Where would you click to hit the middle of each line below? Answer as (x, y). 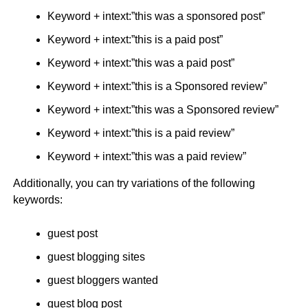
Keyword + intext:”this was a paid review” (146, 156)
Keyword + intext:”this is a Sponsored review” (157, 86)
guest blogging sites (96, 257)
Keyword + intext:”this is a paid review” (141, 133)
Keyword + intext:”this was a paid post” (141, 63)
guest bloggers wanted (102, 280)
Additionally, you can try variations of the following (134, 183)
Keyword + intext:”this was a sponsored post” (156, 16)
